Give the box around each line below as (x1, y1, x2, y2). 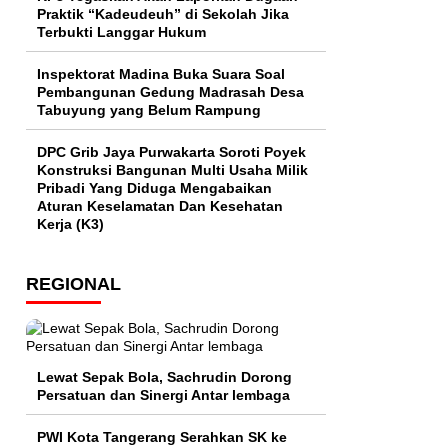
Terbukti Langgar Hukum (37, 24, 206, 41)
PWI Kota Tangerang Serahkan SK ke (37, 429, 287, 446)
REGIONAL (26, 274, 121, 295)
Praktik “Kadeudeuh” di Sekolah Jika (37, 6, 289, 23)
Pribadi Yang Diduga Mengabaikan (37, 180, 272, 197)
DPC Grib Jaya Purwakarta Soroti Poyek (37, 144, 306, 161)
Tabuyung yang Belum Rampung (37, 102, 261, 119)
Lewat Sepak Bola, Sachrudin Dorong (37, 369, 292, 386)
